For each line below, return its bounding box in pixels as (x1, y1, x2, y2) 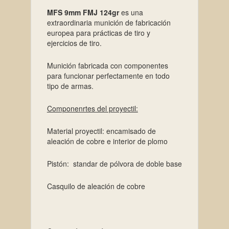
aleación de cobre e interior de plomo (47, 135, 168, 146)
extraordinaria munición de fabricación (47, 17, 171, 28)
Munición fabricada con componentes (47, 60, 168, 71)
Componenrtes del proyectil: (47, 103, 138, 113)
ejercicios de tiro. (47, 37, 102, 48)
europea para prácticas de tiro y (47, 27, 150, 38)
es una (119, 7, 143, 17)
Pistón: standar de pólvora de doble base (47, 158, 182, 169)
